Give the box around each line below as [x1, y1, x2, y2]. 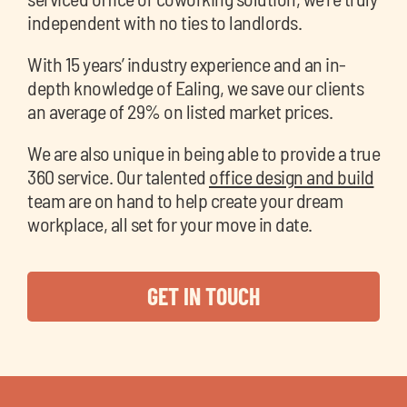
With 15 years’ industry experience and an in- [27, 51, 346, 75]
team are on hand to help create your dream [27, 187, 342, 212]
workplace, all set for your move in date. [27, 211, 313, 235]
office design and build [209, 164, 374, 188]
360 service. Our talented [27, 164, 209, 188]
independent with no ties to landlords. [27, 9, 302, 34]
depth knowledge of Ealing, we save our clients [27, 74, 363, 99]
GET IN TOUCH [147, 281, 260, 310]
